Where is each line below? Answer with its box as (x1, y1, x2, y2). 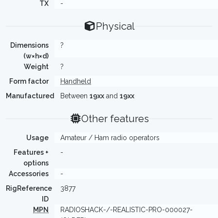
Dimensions (10, 41, 49, 49)
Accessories (9, 170, 49, 178)
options (23, 159, 49, 167)
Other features (81, 113, 149, 125)
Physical (95, 20, 135, 32)
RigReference (6, 184, 52, 192)
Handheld (60, 77, 91, 85)
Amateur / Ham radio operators (60, 134, 160, 142)
